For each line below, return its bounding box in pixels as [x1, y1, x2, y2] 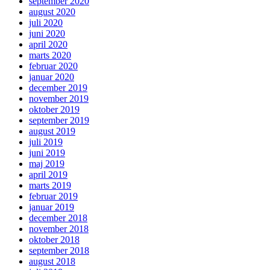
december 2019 [29, 83, 87, 93]
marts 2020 [29, 50, 71, 61]
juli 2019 [29, 137, 63, 148]
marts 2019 [29, 180, 71, 191]
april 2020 [29, 39, 67, 50]
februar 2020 [29, 61, 78, 72]
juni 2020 [29, 28, 65, 39]
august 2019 [29, 126, 75, 137]
